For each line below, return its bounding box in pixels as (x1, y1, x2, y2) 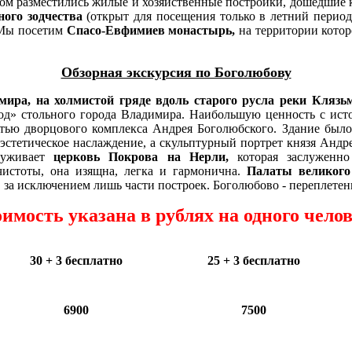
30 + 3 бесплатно (30, 253, 123, 267)
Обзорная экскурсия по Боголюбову (60, 64, 291, 80)
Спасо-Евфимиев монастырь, (66, 23, 239, 37)
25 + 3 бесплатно (207, 253, 300, 267)
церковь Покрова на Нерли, (53, 149, 229, 163)
